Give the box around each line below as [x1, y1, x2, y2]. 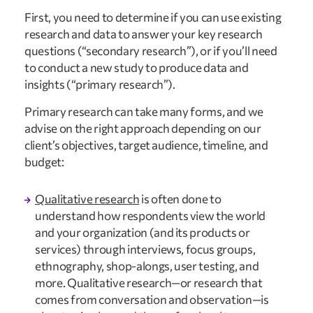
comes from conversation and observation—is [35, 291, 269, 307]
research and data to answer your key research [24, 27, 263, 42]
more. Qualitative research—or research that [35, 275, 263, 290]
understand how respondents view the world [35, 208, 266, 223]
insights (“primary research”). [24, 77, 175, 92]
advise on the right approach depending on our [24, 120, 261, 136]
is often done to [139, 191, 221, 206]
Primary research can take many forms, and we [24, 103, 264, 119]
